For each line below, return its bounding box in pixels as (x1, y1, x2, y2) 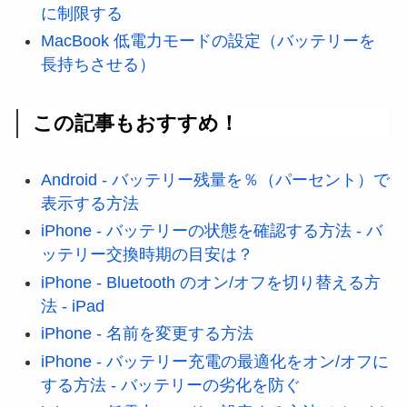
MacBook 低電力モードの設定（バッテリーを (40, 32, 375, 51)
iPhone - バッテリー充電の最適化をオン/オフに (40, 352, 389, 371)
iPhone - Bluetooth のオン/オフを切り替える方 (40, 273, 381, 292)
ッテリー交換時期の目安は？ (40, 245, 253, 264)
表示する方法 (40, 194, 139, 213)
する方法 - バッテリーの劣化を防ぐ (40, 375, 301, 394)
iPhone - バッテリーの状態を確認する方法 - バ (40, 222, 382, 241)
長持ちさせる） (40, 55, 155, 74)
